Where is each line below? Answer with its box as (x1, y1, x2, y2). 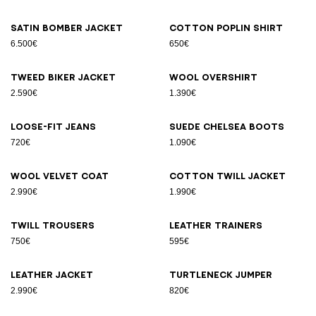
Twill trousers (11, 221, 95, 230)
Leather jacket (11, 270, 93, 279)
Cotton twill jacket (169, 171, 286, 181)
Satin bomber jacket (11, 23, 123, 32)
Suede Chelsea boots (169, 122, 284, 131)
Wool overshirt (169, 73, 257, 82)
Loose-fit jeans (11, 122, 96, 131)
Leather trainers (169, 221, 262, 230)
